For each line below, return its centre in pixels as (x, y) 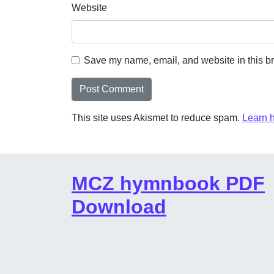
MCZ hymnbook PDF (168, 183)
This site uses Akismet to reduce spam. (157, 118)
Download (119, 207)
